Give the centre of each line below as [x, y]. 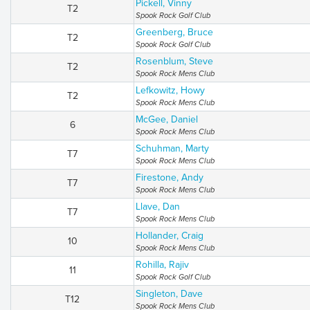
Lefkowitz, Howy [170, 90]
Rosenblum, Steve [174, 61]
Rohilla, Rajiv [162, 265]
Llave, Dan [158, 207]
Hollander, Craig [170, 236]
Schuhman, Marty [172, 148]
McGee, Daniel [167, 119]
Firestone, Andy [170, 177]
